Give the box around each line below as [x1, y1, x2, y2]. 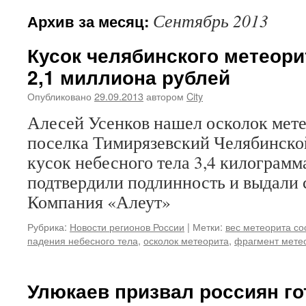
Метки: [193, 219, 223, 234]
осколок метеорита [143, 233, 229, 247]
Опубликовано [27, 89, 92, 103]
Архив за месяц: [27, 10, 153, 32]
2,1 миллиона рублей [27, 63, 230, 91]
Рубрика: [27, 219, 67, 234]
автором [146, 89, 184, 103]
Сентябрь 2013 [153, 9, 268, 32]
